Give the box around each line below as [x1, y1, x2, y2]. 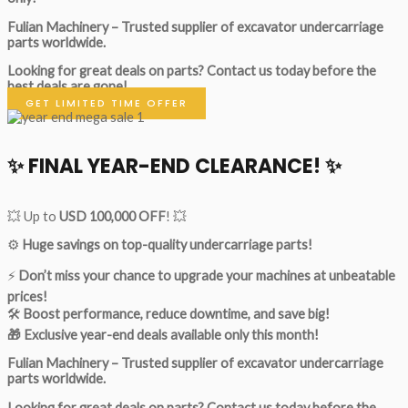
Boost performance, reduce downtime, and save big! [23, 305, 330, 321]
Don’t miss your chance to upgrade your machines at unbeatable [18, 267, 395, 283]
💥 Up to [7, 208, 59, 224]
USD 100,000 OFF [59, 208, 166, 224]
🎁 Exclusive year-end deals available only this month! [7, 326, 319, 342]
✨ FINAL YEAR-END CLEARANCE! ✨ [7, 152, 342, 181]
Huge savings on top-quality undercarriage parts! [22, 237, 312, 253]
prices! [7, 288, 47, 304]
